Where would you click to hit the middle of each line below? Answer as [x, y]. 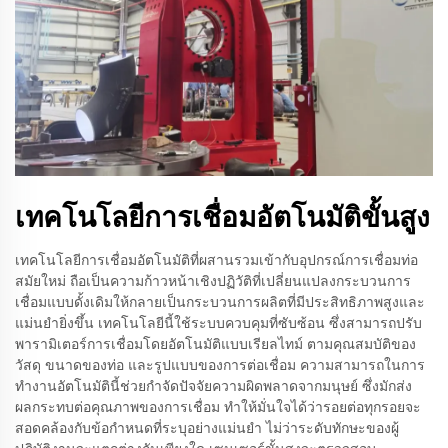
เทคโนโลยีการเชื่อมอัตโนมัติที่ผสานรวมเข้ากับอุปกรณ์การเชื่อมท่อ [216, 260]
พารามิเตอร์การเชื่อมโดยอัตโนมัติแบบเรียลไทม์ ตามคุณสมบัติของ [215, 344]
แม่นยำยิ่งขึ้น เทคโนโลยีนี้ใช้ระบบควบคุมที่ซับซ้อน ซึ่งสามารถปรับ [218, 323]
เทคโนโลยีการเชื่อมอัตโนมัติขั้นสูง [222, 217]
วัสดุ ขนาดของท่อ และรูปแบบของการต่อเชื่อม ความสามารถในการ [220, 365]
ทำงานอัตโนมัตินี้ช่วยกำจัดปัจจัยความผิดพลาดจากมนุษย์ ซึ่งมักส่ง [213, 386]
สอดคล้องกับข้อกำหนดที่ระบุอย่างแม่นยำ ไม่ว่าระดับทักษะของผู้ [207, 428]
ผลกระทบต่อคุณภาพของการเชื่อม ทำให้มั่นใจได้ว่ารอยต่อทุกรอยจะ [218, 407]
